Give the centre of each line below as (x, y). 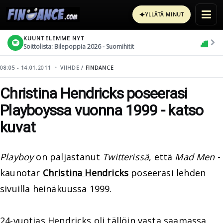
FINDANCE (100, 68)
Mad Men (195, 157)
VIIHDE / (73, 68)
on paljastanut (68, 157)
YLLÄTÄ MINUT (165, 14)
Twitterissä (126, 157)
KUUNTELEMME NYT (54, 38)
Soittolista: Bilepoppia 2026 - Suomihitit (79, 46)
